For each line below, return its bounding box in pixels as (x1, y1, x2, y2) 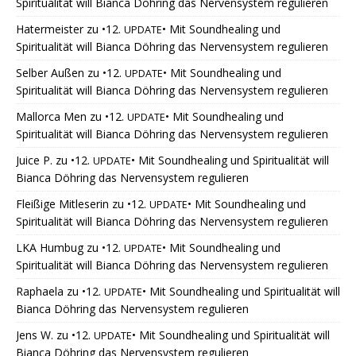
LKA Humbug (16, 240, 83, 256)
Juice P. (16, 153, 52, 168)
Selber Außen (16, 65, 84, 81)
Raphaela (16, 284, 64, 300)
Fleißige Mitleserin (16, 196, 109, 212)
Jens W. (16, 327, 53, 343)
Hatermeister (16, 21, 83, 37)
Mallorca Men (16, 109, 87, 125)
